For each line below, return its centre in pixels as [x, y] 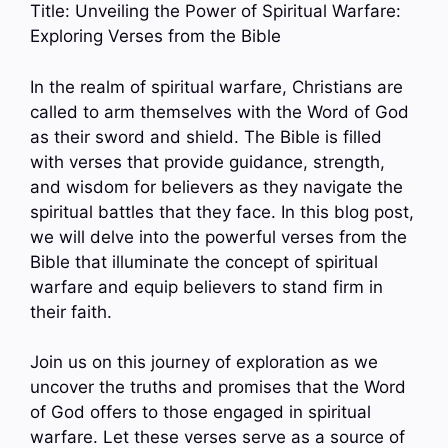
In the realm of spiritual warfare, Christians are [216, 86]
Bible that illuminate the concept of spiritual [204, 261]
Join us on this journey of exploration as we [204, 362]
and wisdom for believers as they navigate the [216, 186]
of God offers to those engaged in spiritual [200, 412]
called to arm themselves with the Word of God [219, 111]
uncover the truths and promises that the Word [218, 387]
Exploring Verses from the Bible [155, 36]
